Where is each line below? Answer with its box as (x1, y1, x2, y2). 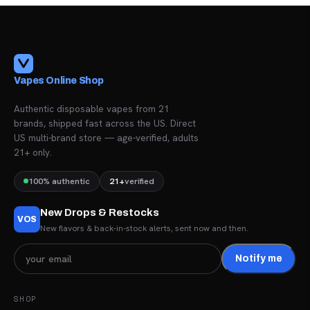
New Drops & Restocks (40, 206, 159, 218)
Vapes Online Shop (14, 75, 104, 86)
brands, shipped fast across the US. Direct (14, 116, 196, 129)
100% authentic (28, 174, 90, 187)
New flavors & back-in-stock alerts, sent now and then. (40, 222, 248, 234)
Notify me (235, 253, 282, 264)
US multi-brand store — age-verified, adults (14, 131, 199, 144)
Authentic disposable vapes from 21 (14, 102, 170, 115)
